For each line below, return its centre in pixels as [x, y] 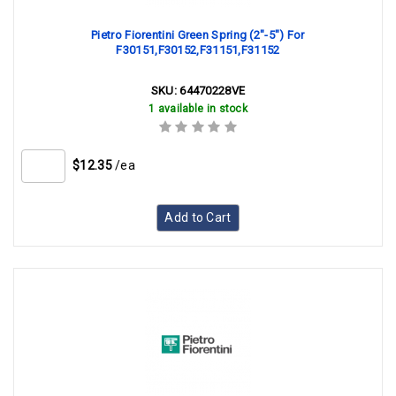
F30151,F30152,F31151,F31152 [198, 50]
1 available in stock [198, 109]
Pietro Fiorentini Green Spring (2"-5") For [198, 35]
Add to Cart [198, 217]
